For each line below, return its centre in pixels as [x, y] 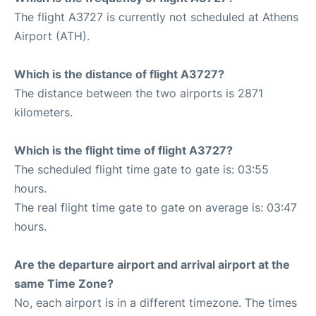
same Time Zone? [64, 283]
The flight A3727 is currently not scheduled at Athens [156, 17]
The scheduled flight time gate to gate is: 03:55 [141, 169]
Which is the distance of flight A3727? [119, 74]
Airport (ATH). [52, 36]
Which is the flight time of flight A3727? [123, 150]
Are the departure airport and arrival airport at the [152, 264]
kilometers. [43, 112]
